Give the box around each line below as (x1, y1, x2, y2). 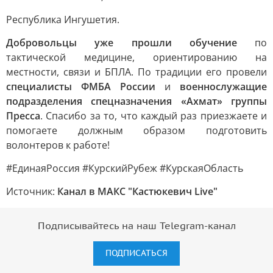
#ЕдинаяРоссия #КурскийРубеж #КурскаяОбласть (6, 161, 243, 175)
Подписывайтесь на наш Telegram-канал (37, 221, 236, 232)
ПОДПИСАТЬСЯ (105, 248, 168, 258)
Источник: (6, 185, 57, 198)
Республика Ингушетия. (6, 13, 119, 26)
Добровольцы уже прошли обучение (6, 36, 237, 49)
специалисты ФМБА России (6, 80, 155, 93)
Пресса (6, 109, 40, 122)
